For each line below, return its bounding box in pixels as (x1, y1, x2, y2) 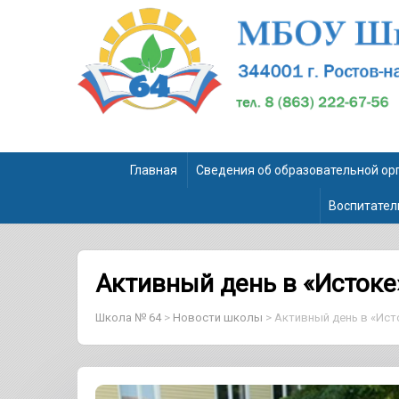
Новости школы (173, 310, 263, 324)
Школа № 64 (95, 310, 161, 324)
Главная (130, 162, 177, 177)
